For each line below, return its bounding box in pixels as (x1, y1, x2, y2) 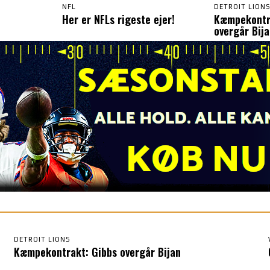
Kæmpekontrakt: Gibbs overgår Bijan (14, 243, 181, 260)
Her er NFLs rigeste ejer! (61, 11, 175, 27)
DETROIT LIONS (14, 235, 71, 243)
